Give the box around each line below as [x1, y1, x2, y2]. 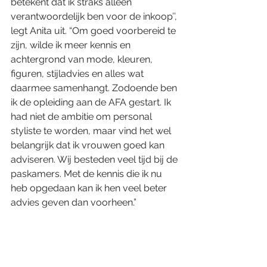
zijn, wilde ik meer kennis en [11, 39, 133, 51]
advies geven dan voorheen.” [11, 197, 136, 208]
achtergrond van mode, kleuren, [11, 54, 155, 65]
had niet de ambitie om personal [11, 111, 154, 122]
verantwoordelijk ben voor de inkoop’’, [11, 11, 179, 22]
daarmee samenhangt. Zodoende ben [11, 82, 179, 94]
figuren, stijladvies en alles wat [11, 68, 146, 79]
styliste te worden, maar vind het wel [11, 125, 173, 136]
